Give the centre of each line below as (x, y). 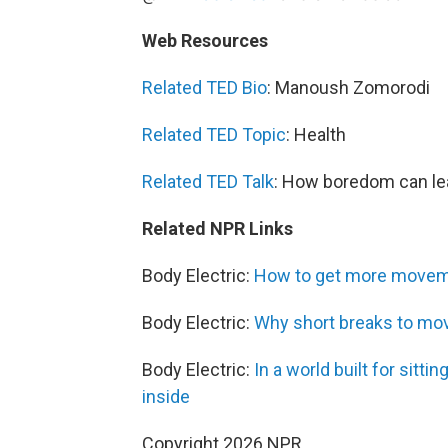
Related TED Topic (214, 134)
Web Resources (205, 40)
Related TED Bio (204, 87)
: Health (316, 134)
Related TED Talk (208, 181)
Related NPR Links (217, 228)
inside (166, 396)
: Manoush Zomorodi (348, 87)
